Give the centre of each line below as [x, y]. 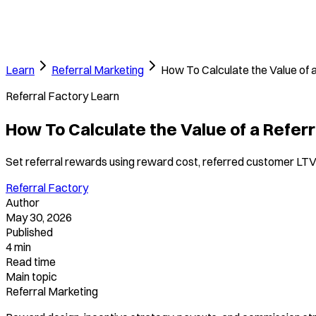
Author [23, 202]
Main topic [31, 276]
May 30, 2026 [39, 217]
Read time [31, 261]
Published [29, 232]
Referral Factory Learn [62, 96]
